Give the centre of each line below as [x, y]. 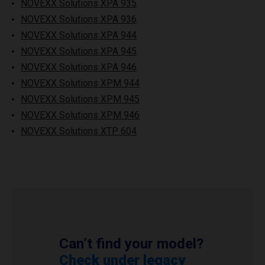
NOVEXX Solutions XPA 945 [79, 51]
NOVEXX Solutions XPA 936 [79, 19]
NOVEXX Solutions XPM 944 [80, 83]
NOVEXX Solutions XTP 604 [79, 131]
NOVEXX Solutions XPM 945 [80, 99]
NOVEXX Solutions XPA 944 [79, 35]
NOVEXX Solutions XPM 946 [80, 115]
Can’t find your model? [131, 244]
